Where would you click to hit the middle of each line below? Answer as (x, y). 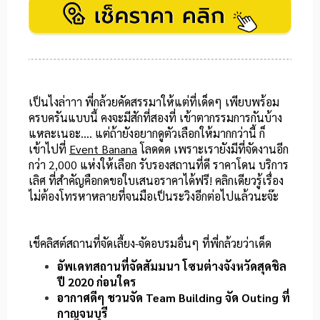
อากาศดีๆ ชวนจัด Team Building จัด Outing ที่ (174, 297)
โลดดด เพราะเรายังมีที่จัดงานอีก (213, 149)
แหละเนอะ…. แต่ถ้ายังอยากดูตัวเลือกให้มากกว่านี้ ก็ (147, 133)
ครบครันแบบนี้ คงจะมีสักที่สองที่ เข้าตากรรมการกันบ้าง (155, 117)
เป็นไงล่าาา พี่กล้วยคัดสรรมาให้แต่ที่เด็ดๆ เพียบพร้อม (154, 101)
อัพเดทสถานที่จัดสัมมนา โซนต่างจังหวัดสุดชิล (172, 266)
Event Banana (103, 149)
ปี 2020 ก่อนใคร (96, 281)
